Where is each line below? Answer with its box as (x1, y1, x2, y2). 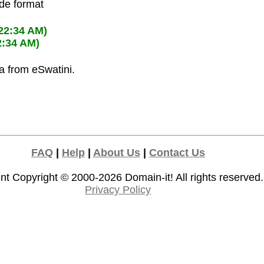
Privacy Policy (85, 184, 151, 196)
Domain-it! (125, 171, 174, 184)
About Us (93, 147, 140, 159)
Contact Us (148, 147, 205, 159)
